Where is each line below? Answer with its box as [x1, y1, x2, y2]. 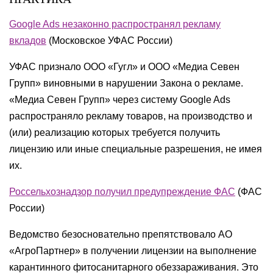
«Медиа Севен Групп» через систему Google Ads [9, 94, 230, 105]
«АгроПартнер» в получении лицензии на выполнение [9, 246, 257, 256]
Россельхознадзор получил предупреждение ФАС [9, 186, 235, 197]
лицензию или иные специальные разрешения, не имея [9, 144, 262, 154]
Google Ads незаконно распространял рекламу [9, 19, 221, 29]
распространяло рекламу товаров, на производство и [9, 111, 252, 121]
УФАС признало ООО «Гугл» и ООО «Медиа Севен [9, 62, 239, 72]
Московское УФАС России [52, 35, 169, 46]
